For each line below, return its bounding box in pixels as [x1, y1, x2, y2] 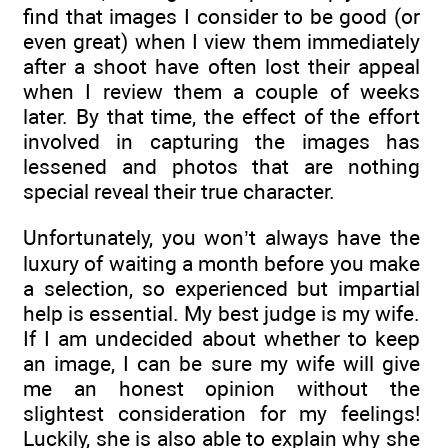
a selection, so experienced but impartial [23, 275, 420, 301]
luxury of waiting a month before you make [23, 250, 420, 276]
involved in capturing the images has [23, 128, 420, 154]
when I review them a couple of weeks [23, 78, 420, 104]
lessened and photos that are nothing [23, 153, 420, 179]
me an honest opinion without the [23, 375, 420, 401]
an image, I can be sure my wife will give [23, 350, 420, 376]
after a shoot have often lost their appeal [23, 53, 420, 79]
